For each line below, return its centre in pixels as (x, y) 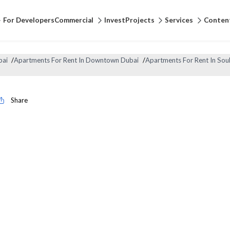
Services (179, 20)
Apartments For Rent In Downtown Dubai (76, 60)
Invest (114, 20)
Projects (140, 20)
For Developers (28, 20)
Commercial (74, 20)
